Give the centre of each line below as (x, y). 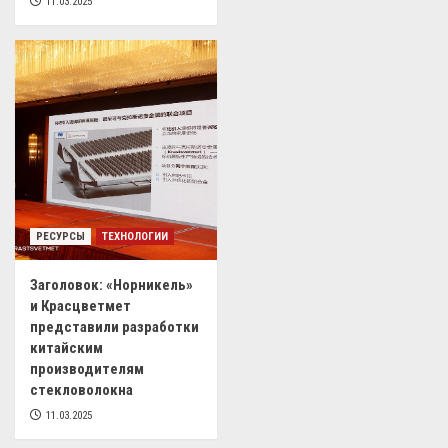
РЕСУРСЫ (60, 237)
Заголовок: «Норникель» (111, 285)
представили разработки (114, 327)
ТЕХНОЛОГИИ (135, 237)
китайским (66, 348)
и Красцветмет (80, 306)
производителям (87, 369)
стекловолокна (81, 390)
